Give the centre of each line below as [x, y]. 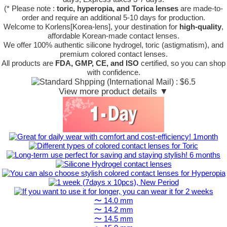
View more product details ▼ [113, 91]
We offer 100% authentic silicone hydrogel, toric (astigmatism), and [113, 45]
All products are [28, 63]
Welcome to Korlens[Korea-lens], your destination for [91, 27]
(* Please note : [30, 8]
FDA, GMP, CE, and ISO [97, 63]
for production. [181, 17]
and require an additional [81, 17]
